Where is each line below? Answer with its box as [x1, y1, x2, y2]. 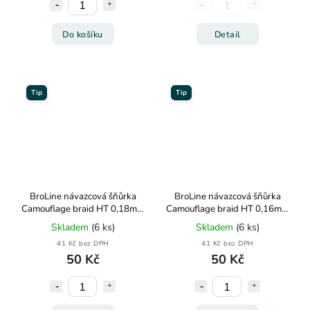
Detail [214, 28, 241, 40]
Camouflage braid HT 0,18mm [21, 203, 145, 215]
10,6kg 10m [202, 215, 253, 228]
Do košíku [62, 28, 103, 40]
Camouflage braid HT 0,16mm [165, 203, 289, 215]
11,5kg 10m [57, 215, 108, 228]
